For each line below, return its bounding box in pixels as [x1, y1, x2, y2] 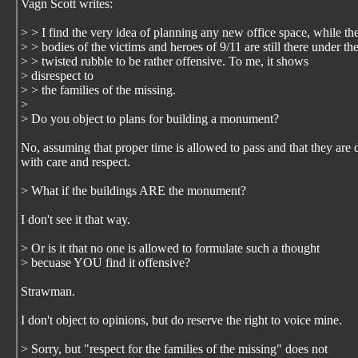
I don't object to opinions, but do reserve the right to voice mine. [21, 313, 342, 327]
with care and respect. [21, 155, 130, 169]
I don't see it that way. [21, 213, 130, 226]
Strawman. [21, 284, 75, 298]
